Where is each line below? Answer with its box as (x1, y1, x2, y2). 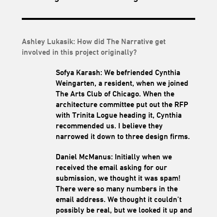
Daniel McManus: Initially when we (55, 152, 172, 161)
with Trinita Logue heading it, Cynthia (55, 110, 182, 120)
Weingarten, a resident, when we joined (55, 78, 188, 88)
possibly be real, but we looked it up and (55, 205, 192, 215)
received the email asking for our (55, 162, 167, 172)
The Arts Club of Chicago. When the (55, 89, 174, 98)
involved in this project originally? (21, 47, 137, 57)
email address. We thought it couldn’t (55, 194, 182, 204)
